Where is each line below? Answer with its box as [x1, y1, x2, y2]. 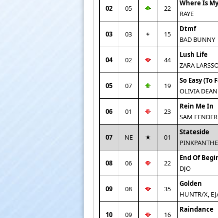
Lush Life [179, 50, 208, 59]
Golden [179, 179, 202, 188]
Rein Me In [179, 102, 214, 110]
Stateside [179, 127, 209, 136]
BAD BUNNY [179, 35, 215, 44]
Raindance [179, 205, 214, 214]
